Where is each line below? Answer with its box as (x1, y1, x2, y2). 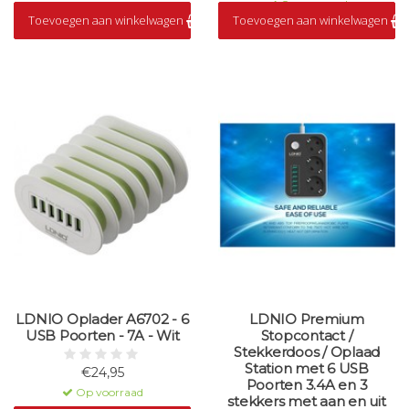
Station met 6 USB (245, 360, 369, 378)
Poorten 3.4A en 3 (246, 376, 368, 394)
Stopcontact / (260, 327, 353, 345)
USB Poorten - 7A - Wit (25, 327, 180, 345)
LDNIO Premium (249, 310, 364, 329)
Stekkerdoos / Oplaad (234, 343, 380, 362)
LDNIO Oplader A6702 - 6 (16, 310, 189, 329)
